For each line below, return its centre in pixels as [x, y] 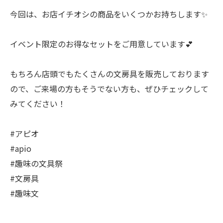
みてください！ [38, 104]
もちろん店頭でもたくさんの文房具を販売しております [110, 74]
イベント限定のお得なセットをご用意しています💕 [102, 44]
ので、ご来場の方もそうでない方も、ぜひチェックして [109, 89]
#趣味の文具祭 [36, 164]
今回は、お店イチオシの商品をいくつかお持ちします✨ [109, 14]
